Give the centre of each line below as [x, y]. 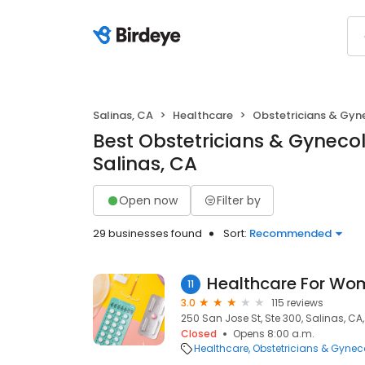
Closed [199, 334]
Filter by [239, 200]
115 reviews [297, 303]
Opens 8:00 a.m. [274, 334]
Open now [148, 200]
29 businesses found [147, 233]
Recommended [290, 233]
